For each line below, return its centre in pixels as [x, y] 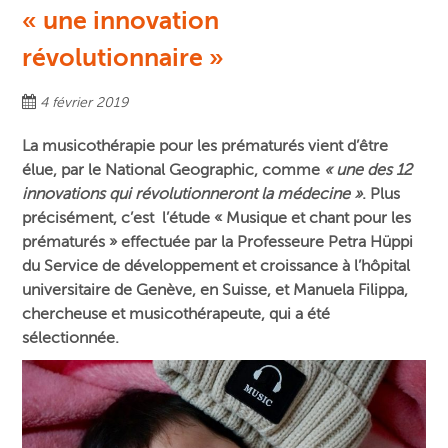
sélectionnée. [73, 338]
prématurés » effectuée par [122, 242]
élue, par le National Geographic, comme [173, 170]
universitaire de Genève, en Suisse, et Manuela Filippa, [215, 290]
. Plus [381, 194]
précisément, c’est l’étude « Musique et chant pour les [217, 218]
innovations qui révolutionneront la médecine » [192, 194]
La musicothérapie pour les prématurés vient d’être [205, 146]
